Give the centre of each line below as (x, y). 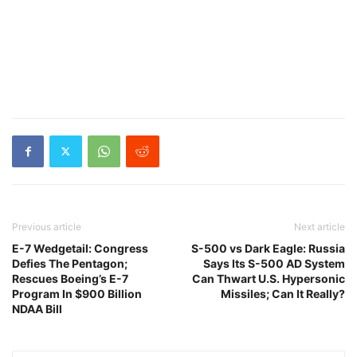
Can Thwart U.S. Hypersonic (269, 278)
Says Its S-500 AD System (274, 263)
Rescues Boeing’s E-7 (70, 278)
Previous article (47, 226)
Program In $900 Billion (77, 293)
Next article (320, 226)
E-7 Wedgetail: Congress (80, 248)
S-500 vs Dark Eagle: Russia (268, 248)
